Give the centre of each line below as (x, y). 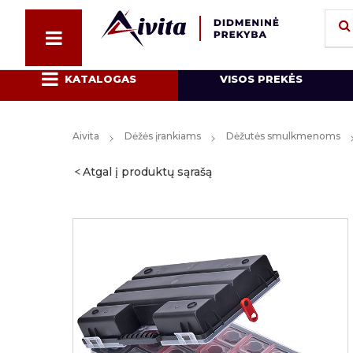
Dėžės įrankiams (163, 136)
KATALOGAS (100, 78)
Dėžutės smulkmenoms (283, 136)
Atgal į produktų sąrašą (147, 172)
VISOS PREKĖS (261, 78)
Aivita (86, 136)
